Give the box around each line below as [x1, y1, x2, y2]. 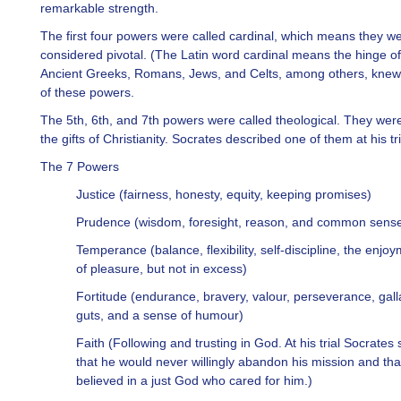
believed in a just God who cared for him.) [76, 373, 312, 388]
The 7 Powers [40, 159, 119, 174]
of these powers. [40, 85, 134, 99]
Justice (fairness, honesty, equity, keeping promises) [76, 187, 371, 201]
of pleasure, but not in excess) [76, 261, 247, 276]
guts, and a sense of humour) [76, 308, 243, 322]
